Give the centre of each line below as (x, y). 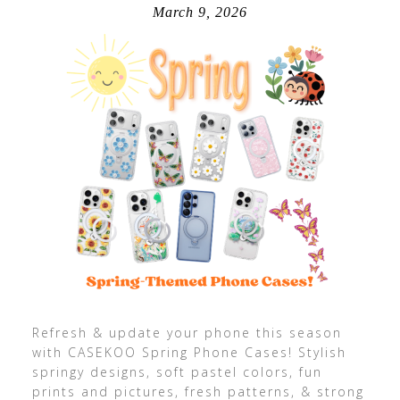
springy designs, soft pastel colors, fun (177, 372)
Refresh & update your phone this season (187, 333)
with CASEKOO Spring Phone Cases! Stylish (189, 352)
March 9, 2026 (200, 12)
